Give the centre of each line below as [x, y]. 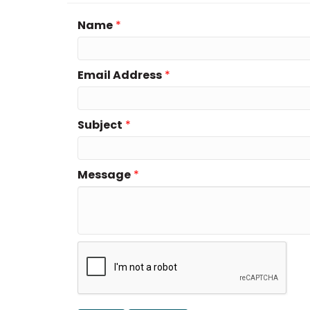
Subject [100, 125]
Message [104, 174]
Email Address [120, 75]
